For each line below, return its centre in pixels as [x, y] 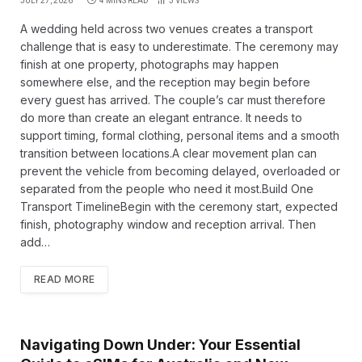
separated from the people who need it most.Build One [167, 189]
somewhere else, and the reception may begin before [165, 82]
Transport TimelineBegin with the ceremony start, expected [179, 206]
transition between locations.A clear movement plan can [168, 153]
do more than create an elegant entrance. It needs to [161, 118]
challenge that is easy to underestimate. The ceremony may [179, 46]
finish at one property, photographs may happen [149, 64]
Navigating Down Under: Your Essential [160, 345]
